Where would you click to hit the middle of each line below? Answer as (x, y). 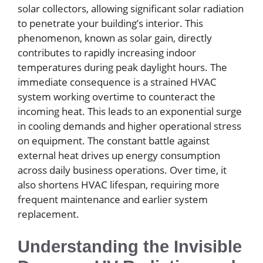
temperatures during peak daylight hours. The (122, 67)
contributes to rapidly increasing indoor (107, 53)
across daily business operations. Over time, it (122, 170)
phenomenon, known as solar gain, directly (115, 38)
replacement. (48, 214)
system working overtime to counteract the (117, 97)
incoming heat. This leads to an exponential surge (130, 111)
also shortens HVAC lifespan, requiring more (119, 185)
